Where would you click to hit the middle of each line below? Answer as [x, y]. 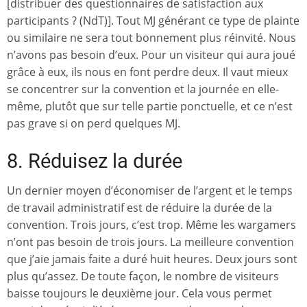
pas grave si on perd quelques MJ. [94, 123]
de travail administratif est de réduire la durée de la [139, 207]
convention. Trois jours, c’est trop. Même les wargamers [151, 224]
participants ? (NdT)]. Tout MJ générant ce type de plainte [153, 20]
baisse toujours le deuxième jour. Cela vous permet [139, 293]
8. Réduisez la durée [95, 161]
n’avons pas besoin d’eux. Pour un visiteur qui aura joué [151, 54]
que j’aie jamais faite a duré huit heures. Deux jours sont [152, 259]
